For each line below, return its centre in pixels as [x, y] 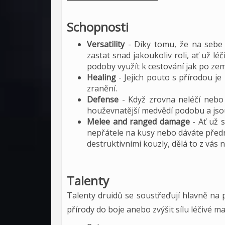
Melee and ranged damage [138, 122]
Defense [103, 99]
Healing [101, 77]
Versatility [107, 44]
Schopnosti [98, 27]
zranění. [102, 88]
